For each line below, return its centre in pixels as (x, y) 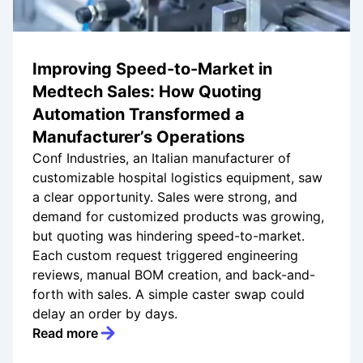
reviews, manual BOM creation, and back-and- (174, 275)
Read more (65, 333)
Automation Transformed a (139, 115)
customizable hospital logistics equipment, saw (177, 178)
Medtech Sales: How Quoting (147, 92)
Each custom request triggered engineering (165, 256)
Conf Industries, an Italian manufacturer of (162, 158)
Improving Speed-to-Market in (152, 69)
